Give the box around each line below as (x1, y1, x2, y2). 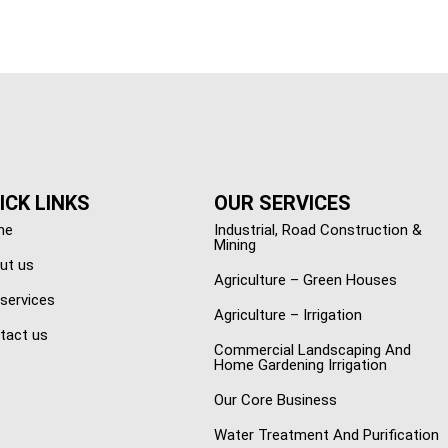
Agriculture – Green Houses (213, 271, 397, 290)
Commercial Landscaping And (213, 341, 411, 360)
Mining (213, 236, 256, 255)
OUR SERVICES (213, 191, 351, 216)
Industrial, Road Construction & (213, 221, 422, 240)
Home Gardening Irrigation (213, 356, 387, 375)
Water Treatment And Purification (213, 426, 439, 445)
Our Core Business (213, 391, 337, 410)
